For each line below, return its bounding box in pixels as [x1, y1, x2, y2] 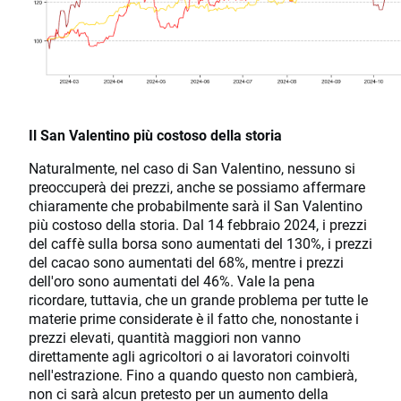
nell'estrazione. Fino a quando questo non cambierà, [29, 365, 357, 385]
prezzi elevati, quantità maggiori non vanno [29, 328, 301, 347]
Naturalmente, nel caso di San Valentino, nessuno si [29, 158, 355, 178]
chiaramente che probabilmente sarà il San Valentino [29, 196, 363, 216]
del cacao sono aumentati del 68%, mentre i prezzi [29, 252, 344, 272]
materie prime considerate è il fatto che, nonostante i [29, 309, 359, 328]
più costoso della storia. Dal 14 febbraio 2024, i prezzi [29, 215, 367, 235]
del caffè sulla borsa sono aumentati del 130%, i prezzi [29, 234, 372, 253]
